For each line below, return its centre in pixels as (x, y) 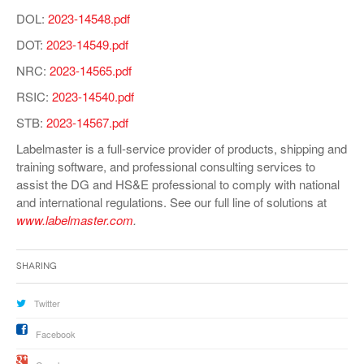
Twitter (47, 303)
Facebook (56, 334)
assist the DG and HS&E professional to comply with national (178, 184)
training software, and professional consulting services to (166, 166)
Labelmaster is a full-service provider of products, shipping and (182, 148)
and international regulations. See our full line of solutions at (171, 201)
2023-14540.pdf (93, 96)
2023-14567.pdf (87, 122)
